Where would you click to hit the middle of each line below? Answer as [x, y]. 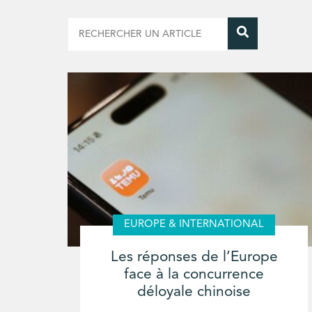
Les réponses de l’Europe [194, 257]
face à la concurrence [194, 274]
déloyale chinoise [194, 292]
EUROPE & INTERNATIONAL [194, 225]
